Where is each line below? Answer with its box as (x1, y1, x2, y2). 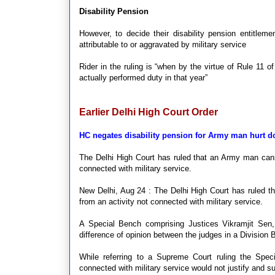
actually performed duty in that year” (79, 72, 207, 82)
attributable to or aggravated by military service (79, 39, 246, 49)
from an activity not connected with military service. (79, 196, 263, 206)
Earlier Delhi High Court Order (79, 106, 218, 117)
